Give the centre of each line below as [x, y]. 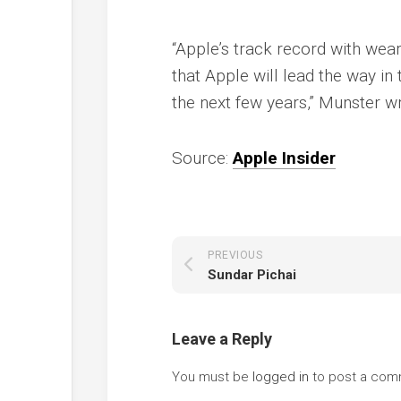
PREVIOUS [235, 255]
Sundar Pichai [252, 275]
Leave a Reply [222, 339]
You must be [212, 377]
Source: [202, 158]
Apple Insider [284, 158]
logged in [281, 377]
